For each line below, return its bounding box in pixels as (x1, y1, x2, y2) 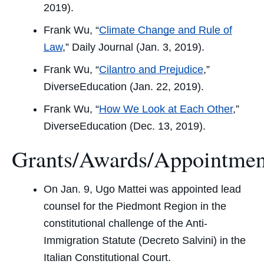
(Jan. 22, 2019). (126, 81, 204, 93)
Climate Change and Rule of (98, 24, 232, 37)
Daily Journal (71, 41, 133, 54)
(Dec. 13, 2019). (126, 120, 206, 133)
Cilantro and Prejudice (98, 64, 203, 76)
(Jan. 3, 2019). (133, 41, 204, 54)
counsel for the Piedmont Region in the (43, 200, 226, 212)
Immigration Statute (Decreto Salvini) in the (43, 234, 246, 246)
